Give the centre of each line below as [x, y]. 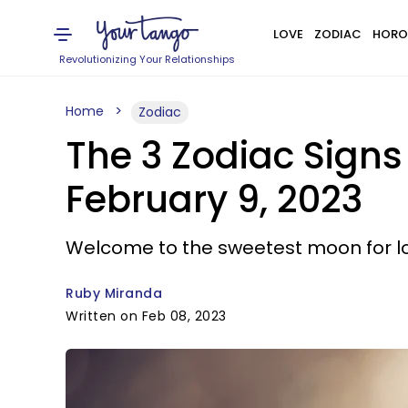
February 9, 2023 [214, 199]
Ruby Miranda [114, 293]
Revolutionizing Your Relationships [148, 59]
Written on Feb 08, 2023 [146, 316]
